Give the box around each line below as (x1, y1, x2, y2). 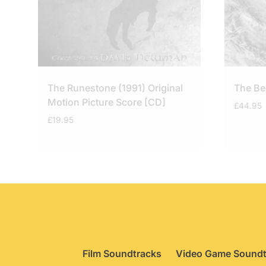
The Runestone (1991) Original (47, 81, 183, 94)
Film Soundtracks (83, 248, 161, 260)
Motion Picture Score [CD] (47, 96, 166, 108)
